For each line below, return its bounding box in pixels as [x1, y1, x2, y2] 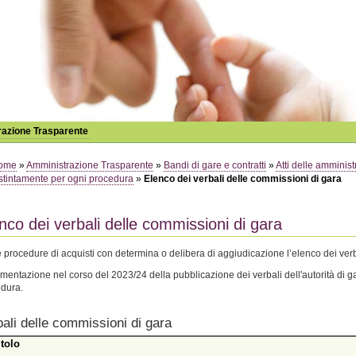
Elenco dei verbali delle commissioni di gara [144, 173, 342, 184]
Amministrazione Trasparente [26, 160, 154, 170]
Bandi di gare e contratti [164, 160, 267, 170]
